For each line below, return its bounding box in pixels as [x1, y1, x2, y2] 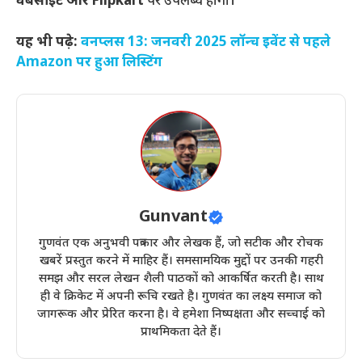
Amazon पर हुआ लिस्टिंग [16, 53, 162, 72]
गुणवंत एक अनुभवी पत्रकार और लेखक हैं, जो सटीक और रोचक [39, 236, 323, 251]
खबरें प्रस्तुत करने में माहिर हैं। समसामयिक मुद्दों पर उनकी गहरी [39, 254, 323, 269]
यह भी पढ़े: [16, 33, 81, 52]
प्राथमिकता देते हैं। [141, 325, 221, 340]
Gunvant [138, 207, 208, 228]
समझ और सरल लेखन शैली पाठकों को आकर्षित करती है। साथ [38, 271, 324, 287]
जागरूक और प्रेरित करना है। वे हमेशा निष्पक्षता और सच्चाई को [37, 307, 325, 322]
